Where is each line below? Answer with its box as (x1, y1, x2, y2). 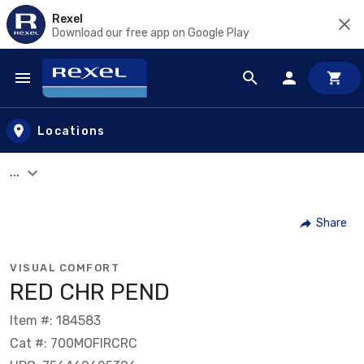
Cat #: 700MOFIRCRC (10, 335, 137, 351)
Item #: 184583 (10, 312, 101, 328)
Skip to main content (15, 84, 156, 103)
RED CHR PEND (10, 278, 170, 305)
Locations (37, 123, 106, 138)
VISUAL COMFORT (10, 261, 119, 274)
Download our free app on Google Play (52, 25, 249, 40)
